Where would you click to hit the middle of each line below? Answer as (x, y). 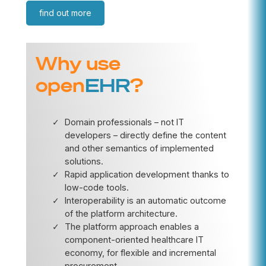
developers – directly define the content (145, 135)
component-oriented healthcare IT (134, 239)
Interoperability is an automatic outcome (145, 200)
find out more (65, 12)
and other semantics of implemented (139, 148)
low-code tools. (96, 187)
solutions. (84, 161)
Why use (78, 63)
